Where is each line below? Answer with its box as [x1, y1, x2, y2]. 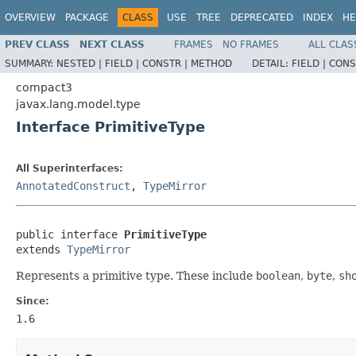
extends [16, 242, 67, 256]
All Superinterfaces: [16, 162, 123, 174]
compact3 [16, 80, 72, 94]
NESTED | [56, 57, 105, 69]
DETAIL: [252, 57, 292, 69]
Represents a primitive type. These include [16, 269, 256, 282]
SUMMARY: [5, 57, 56, 69]
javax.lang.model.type [16, 97, 141, 110]
